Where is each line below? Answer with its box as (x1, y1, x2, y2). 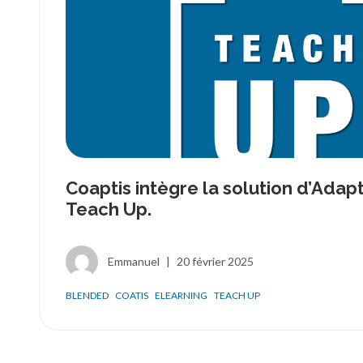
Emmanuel (108, 254, 160, 268)
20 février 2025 (177, 254, 254, 268)
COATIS (115, 289, 148, 301)
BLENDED (66, 289, 109, 301)
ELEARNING (155, 289, 207, 301)
